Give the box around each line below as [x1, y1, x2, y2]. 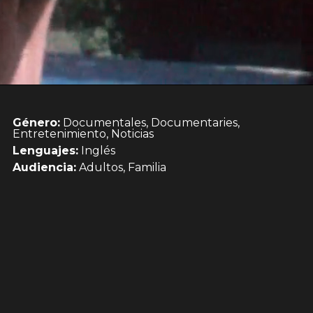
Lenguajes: [13, 143, 78, 157]
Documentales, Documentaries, [60, 115, 240, 129]
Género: [13, 115, 60, 129]
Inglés [78, 143, 115, 157]
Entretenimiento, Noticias [13, 126, 154, 140]
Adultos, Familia [76, 160, 166, 174]
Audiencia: [13, 160, 76, 174]
